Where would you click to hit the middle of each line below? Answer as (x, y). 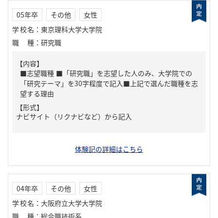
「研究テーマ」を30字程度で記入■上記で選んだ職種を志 (109, 83)
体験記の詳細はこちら (109, 149)
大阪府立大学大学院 (72, 203)
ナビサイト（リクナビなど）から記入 (74, 116)
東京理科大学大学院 (72, 29)
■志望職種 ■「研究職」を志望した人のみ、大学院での (38, 73)
